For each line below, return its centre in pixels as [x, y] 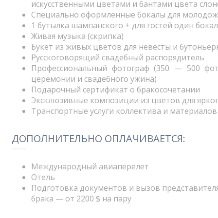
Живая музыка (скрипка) [77, 36]
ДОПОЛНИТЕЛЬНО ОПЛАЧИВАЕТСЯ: [99, 138]
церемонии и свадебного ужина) [94, 79]
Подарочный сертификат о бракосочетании [116, 90]
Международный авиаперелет [90, 166]
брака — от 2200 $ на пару [81, 199]
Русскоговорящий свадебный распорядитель [118, 57]
